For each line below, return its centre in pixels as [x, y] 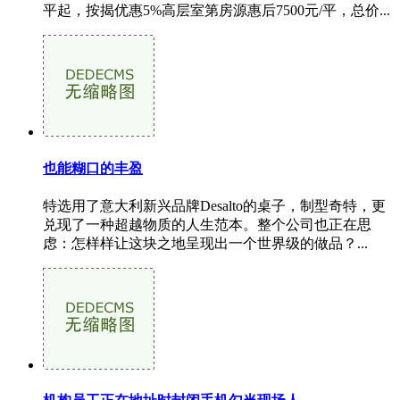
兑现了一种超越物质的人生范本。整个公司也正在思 [207, 224]
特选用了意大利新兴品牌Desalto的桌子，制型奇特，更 [214, 205]
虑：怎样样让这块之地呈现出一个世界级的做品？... [205, 243]
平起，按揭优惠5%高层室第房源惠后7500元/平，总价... [217, 11]
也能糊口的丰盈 [93, 168]
